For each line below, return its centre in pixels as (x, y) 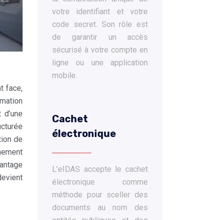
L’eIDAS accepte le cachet (100, 169)
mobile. (65, 75)
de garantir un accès (100, 37)
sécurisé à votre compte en (100, 50)
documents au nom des (100, 207)
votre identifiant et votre (100, 12)
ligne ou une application (100, 63)
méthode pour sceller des (100, 195)
